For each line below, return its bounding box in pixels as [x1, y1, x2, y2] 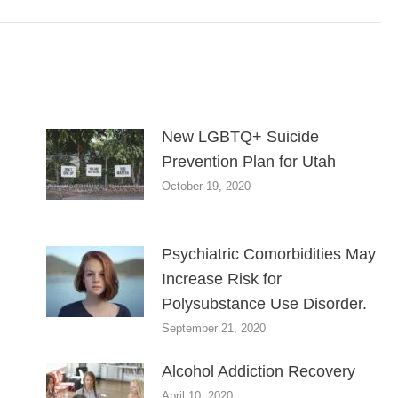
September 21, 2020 [161, 321, 266, 335]
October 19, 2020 [161, 179, 251, 193]
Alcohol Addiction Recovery [161, 362, 355, 380]
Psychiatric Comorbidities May [161, 244, 376, 263]
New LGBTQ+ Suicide [161, 127, 319, 146]
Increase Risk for [161, 269, 282, 288]
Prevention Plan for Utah [161, 152, 336, 171]
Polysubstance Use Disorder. [161, 294, 367, 313]
